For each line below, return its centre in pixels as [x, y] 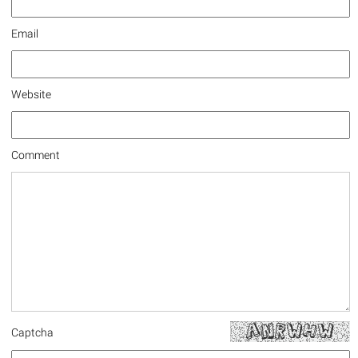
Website [31, 94]
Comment [36, 155]
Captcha [32, 332]
